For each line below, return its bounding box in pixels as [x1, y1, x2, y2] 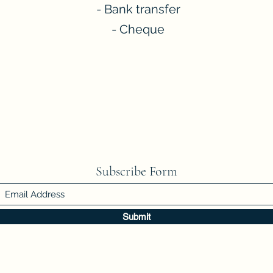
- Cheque [108, 22, 165, 37]
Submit [122, 211, 151, 222]
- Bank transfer [93, 2, 180, 16]
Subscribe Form [96, 163, 177, 179]
